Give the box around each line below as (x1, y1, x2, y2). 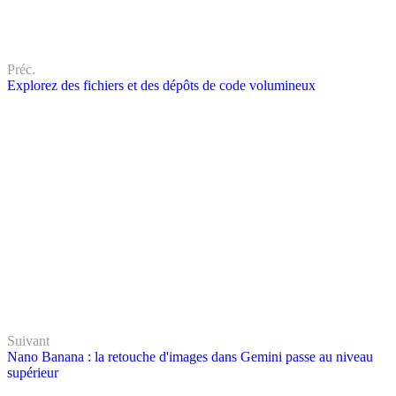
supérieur (7, 365, 58, 381)
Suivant (7, 333, 49, 349)
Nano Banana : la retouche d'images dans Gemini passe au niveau (7, 349, 373, 365)
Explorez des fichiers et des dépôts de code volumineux (7, 78, 316, 94)
